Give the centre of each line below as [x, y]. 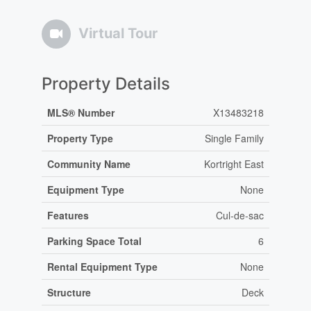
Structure [69, 293]
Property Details [106, 84]
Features [68, 216]
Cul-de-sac [239, 216]
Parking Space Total [94, 241]
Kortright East [234, 164]
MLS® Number [81, 113]
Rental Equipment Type [102, 267]
